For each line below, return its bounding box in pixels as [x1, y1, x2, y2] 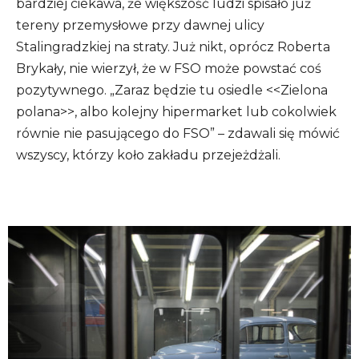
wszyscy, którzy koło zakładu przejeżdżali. [16, 147, 280, 163]
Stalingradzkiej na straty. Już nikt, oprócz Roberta [16, 39, 330, 55]
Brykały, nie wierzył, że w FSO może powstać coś [16, 61, 321, 77]
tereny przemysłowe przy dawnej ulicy [16, 18, 264, 34]
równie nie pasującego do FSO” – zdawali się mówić [16, 126, 340, 142]
